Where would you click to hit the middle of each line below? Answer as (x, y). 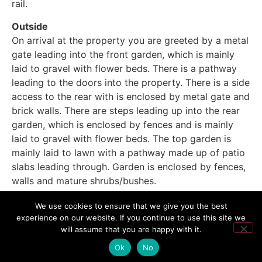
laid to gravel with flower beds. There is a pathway (124, 68)
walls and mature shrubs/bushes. (84, 180)
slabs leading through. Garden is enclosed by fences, (129, 166)
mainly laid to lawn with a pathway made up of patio (128, 152)
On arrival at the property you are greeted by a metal (130, 40)
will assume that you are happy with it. (131, 229)
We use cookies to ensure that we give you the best (131, 206)
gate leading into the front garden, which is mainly (123, 54)
